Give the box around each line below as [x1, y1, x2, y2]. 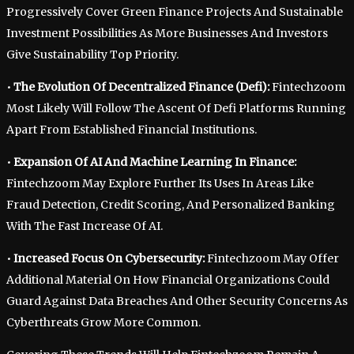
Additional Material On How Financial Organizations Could [6, 272, 330, 287]
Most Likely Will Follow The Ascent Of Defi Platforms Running [6, 100, 346, 115]
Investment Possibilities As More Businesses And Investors [6, 25, 328, 40]
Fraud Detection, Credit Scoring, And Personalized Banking [6, 197, 335, 212]
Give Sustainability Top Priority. [6, 47, 179, 62]
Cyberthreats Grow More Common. [6, 314, 201, 330]
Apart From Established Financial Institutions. [6, 122, 257, 137]
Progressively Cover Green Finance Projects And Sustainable [6, 4, 343, 19]
